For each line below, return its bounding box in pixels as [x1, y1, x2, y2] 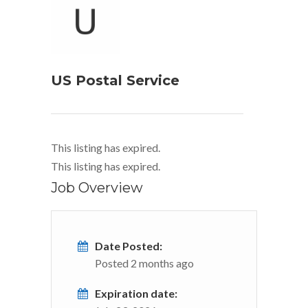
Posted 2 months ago [95, 256, 194, 269]
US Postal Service [51, 71, 179, 89]
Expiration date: [95, 286, 177, 300]
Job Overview [51, 179, 143, 196]
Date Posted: [95, 239, 162, 252]
